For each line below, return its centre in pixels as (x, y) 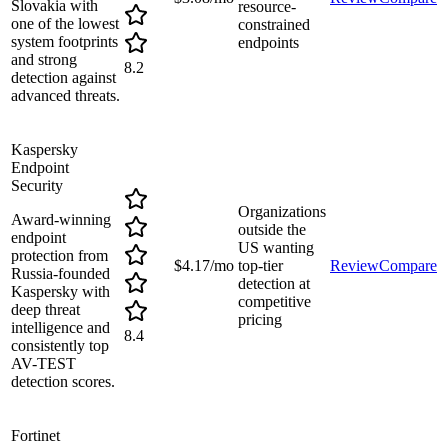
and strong (44, 60)
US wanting (276, 248)
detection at (274, 284)
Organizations (282, 212)
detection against (63, 78)
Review (354, 266)
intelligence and (60, 328)
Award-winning (61, 220)
